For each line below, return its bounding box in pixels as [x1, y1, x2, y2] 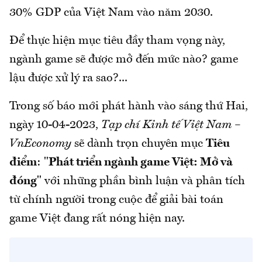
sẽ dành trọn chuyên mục [71, 138, 206, 150]
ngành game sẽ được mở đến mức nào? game [9, 54, 238, 65]
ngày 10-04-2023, [9, 119, 101, 131]
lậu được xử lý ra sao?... [9, 73, 127, 84]
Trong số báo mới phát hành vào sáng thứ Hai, [9, 101, 248, 112]
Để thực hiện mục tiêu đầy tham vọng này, [9, 35, 225, 47]
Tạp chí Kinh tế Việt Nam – [101, 119, 240, 131]
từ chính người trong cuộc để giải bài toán [9, 194, 223, 206]
